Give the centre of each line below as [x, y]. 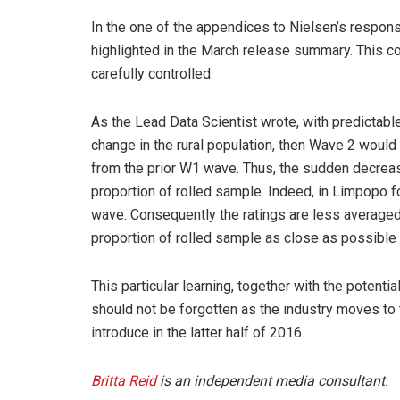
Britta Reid [125, 381]
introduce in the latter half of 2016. [198, 333]
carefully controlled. [152, 74]
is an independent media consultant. [274, 381]
